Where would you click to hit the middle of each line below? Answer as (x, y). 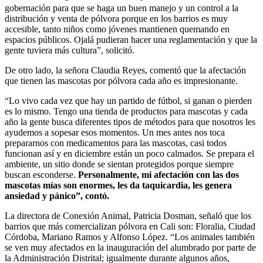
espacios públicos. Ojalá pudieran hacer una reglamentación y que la (131, 39)
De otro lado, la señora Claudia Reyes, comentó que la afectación (125, 70)
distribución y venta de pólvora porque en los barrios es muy (116, 18)
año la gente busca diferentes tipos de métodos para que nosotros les (130, 122)
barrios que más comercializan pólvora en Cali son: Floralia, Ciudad (130, 226)
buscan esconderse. (41, 174)
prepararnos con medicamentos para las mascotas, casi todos (116, 143)
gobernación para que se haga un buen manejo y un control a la (122, 8)
